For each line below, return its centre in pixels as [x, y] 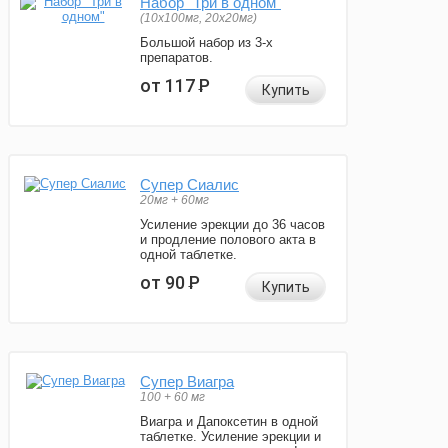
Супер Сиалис [189, 185]
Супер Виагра [187, 382]
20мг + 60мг [174, 200]
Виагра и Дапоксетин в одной [229, 422]
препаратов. [176, 58]
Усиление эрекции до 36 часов [232, 225]
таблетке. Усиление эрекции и [230, 437]
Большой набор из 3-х [206, 43]
